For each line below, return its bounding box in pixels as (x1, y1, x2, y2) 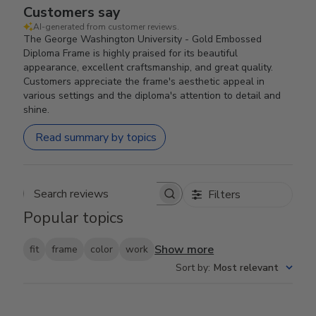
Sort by (175, 261, 208, 275)
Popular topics (23, 207, 124, 229)
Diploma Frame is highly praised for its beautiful (23, 47, 238, 60)
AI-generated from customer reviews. (33, 21, 180, 32)
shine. (23, 103, 50, 116)
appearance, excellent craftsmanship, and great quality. (23, 61, 274, 74)
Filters (207, 187, 241, 202)
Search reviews (102, 193, 177, 208)
